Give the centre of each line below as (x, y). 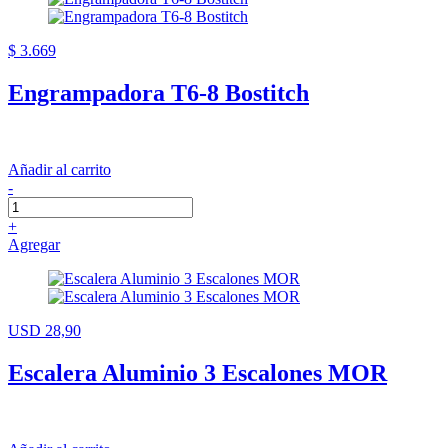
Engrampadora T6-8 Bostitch (158, 92)
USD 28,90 (44, 330)
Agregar (34, 244)
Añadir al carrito (59, 169)
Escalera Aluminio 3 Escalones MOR (197, 372)
